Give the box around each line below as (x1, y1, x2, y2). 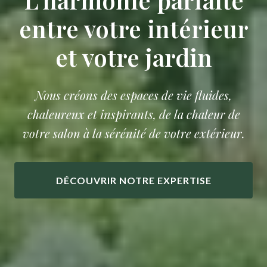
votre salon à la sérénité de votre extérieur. (22, 125, 245, 141)
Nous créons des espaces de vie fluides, (35, 87, 232, 103)
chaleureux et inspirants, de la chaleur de (27, 106, 240, 122)
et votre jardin (55, 41, 212, 73)
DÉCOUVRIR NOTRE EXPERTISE (55, 175, 212, 186)
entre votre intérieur (18, 13, 249, 44)
